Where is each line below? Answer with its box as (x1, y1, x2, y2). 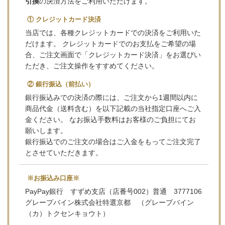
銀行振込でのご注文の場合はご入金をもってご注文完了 (25, 138, 201, 146)
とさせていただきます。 (25, 149, 103, 157)
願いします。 (25, 127, 68, 135)
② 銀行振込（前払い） (27, 80, 94, 88)
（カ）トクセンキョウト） (25, 209, 110, 218)
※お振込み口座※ (27, 174, 79, 182)
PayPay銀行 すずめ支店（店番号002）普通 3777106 (25, 187, 202, 196)
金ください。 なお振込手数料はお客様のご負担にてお (25, 116, 196, 124)
